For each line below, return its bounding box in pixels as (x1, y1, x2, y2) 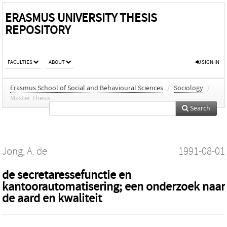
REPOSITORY (5, 23, 70, 37)
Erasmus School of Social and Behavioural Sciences (10, 84, 163, 92)
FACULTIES (8, 59, 32, 65)
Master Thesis (10, 94, 51, 102)
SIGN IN (201, 59, 219, 65)
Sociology (174, 84, 203, 92)
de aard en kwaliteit (2, 192, 102, 205)
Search (188, 104, 210, 112)
